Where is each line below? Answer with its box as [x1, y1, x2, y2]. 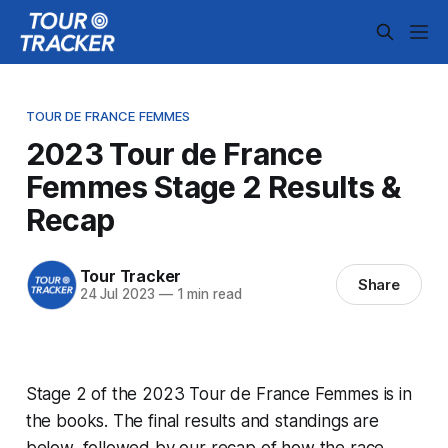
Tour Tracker [79, 266, 182, 287]
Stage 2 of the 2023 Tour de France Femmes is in [25, 383, 412, 404]
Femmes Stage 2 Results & [25, 168, 400, 205]
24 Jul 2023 [79, 286, 155, 303]
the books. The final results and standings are [25, 410, 379, 431]
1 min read [172, 286, 242, 303]
